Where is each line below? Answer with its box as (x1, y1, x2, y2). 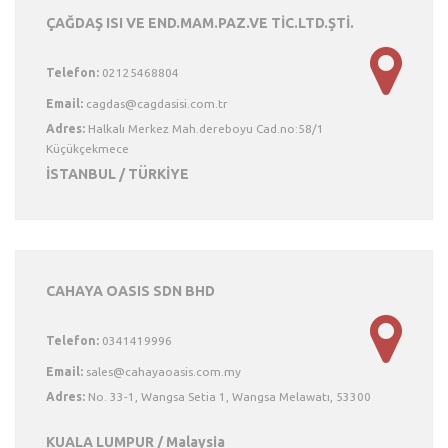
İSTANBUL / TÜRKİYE (46, 166, 189, 182)
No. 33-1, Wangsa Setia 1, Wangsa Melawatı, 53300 (85, 390, 371, 403)
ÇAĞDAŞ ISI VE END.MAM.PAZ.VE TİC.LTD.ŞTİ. (46, 15, 354, 31)
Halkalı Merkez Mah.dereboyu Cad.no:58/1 (85, 122, 324, 135)
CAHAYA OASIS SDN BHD (46, 283, 215, 299)
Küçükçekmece (46, 142, 129, 155)
